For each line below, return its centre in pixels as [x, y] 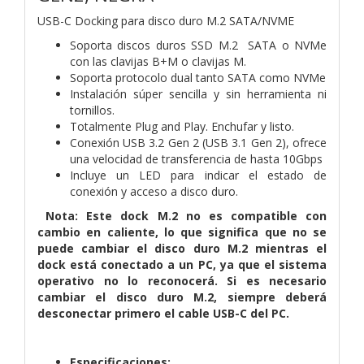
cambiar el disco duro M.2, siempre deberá [182, 297]
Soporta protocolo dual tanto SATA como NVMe [198, 77]
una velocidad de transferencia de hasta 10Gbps [196, 158]
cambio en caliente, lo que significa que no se [182, 232]
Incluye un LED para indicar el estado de [198, 175]
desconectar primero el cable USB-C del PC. [163, 313]
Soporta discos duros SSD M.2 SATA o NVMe [198, 45]
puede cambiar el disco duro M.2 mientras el [182, 248]
